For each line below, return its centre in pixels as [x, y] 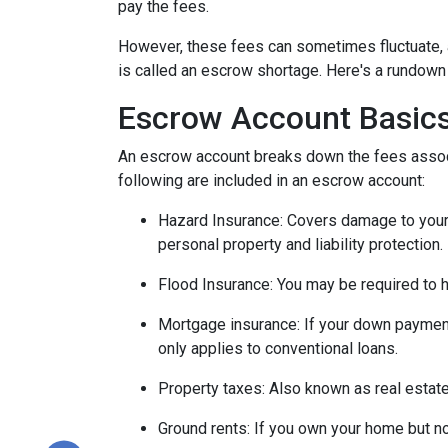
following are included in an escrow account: [273, 180]
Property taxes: [213, 388]
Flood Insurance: [217, 284]
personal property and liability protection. [300, 244]
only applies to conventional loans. [278, 348]
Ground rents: [206, 428]
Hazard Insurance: [222, 220]
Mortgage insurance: [231, 324]
